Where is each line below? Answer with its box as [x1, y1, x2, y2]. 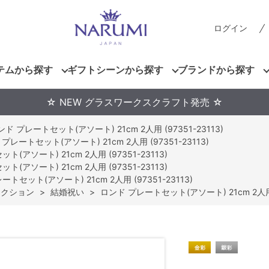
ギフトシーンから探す [67, 63, 163, 76]
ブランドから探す [178, 63, 255, 76]
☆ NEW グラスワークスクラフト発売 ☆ [46, 96, 223, 108]
